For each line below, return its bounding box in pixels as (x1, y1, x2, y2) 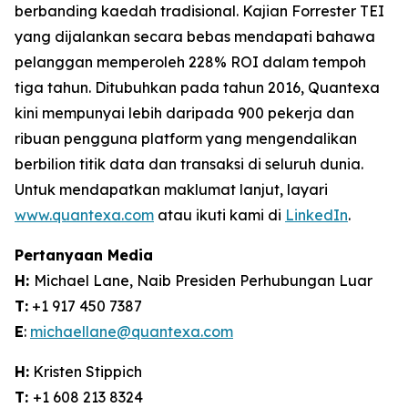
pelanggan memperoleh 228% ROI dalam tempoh (15, 53, 366, 72)
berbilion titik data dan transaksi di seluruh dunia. (15, 155, 363, 174)
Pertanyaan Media (15, 246, 153, 265)
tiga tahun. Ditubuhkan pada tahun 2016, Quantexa (15, 78, 380, 97)
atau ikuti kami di (154, 206, 285, 225)
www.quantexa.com (15, 206, 154, 225)
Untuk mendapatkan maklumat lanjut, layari (15, 180, 328, 199)
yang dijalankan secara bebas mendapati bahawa (15, 27, 375, 46)
